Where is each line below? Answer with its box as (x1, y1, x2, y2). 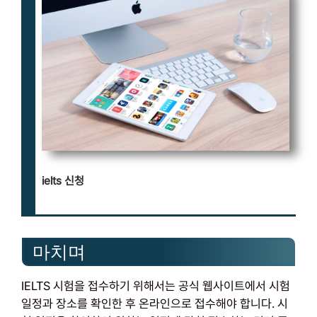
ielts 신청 (42, 174, 84, 188)
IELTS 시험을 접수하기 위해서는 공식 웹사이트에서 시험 (21, 278, 290, 293)
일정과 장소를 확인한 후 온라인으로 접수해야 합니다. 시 (21, 296, 288, 311)
